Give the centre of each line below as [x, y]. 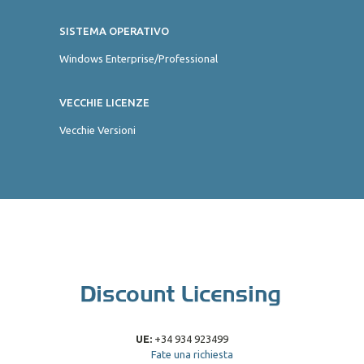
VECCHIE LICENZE [104, 102]
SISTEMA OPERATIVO [114, 31]
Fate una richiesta [191, 354]
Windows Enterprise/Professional [139, 58]
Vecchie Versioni [97, 130]
